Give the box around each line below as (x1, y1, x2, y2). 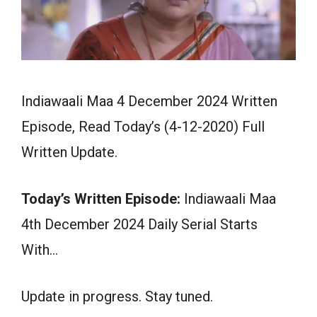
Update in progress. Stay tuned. (21, 288, 213, 306)
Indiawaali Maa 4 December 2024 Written (21, 93, 277, 110)
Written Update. (21, 144, 117, 161)
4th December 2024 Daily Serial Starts (21, 216, 258, 234)
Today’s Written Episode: (21, 190, 180, 208)
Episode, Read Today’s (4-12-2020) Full (21, 118, 265, 136)
